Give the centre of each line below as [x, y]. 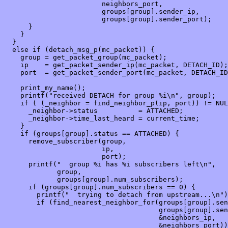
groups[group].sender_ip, [102, 12]
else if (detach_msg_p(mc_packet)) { [79, 50]
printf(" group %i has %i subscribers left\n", [112, 164]
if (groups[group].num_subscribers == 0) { [100, 187]
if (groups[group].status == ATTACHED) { [92, 134]
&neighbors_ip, [110, 218]
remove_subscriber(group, [65, 141]
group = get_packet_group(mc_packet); [85, 58]
